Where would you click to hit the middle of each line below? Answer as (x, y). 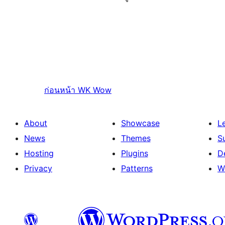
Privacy (38, 168)
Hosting (39, 153)
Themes (136, 138)
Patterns (137, 168)
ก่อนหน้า (60, 90)
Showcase (140, 123)
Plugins (134, 153)
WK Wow (95, 90)
